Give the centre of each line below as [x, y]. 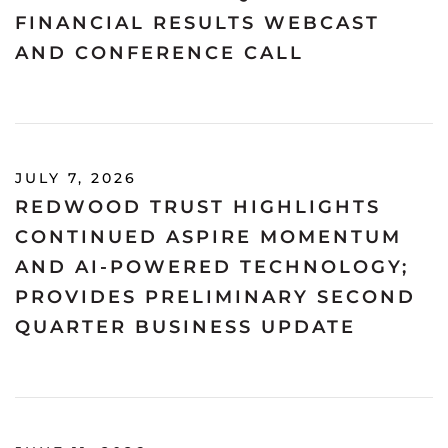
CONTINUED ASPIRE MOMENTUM [208, 236]
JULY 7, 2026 [76, 177]
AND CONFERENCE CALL [159, 52]
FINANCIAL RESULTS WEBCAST [197, 22]
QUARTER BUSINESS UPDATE [185, 326]
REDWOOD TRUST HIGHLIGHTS [198, 206]
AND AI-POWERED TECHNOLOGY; [212, 266]
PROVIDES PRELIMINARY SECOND [215, 296]
